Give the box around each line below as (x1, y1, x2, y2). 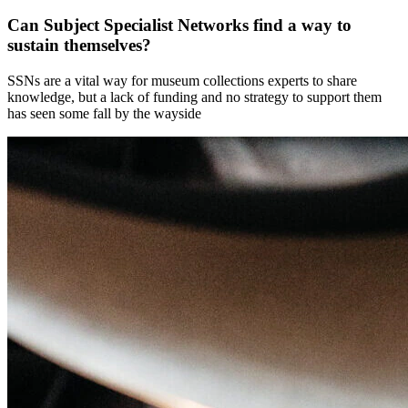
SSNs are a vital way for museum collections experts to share (7, 73, 357, 89)
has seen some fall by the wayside (7, 106, 201, 122)
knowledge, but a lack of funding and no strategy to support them (7, 89, 382, 106)
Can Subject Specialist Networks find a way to (7, 15, 352, 36)
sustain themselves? (7, 36, 151, 56)
